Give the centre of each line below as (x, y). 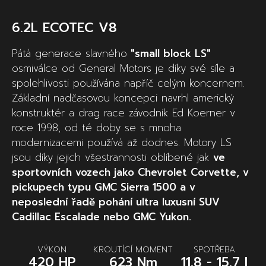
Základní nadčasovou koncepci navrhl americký (123, 98)
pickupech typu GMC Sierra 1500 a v (104, 187)
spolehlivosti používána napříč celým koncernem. (128, 83)
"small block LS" (169, 53)
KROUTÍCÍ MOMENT (133, 250)
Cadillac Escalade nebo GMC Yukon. (102, 217)
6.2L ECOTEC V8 (64, 28)
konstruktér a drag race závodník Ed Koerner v (123, 113)
